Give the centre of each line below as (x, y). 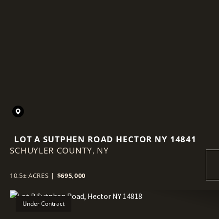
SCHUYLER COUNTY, (54, 150)
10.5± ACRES (29, 175)
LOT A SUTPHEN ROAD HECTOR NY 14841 (105, 139)
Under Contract (44, 203)
